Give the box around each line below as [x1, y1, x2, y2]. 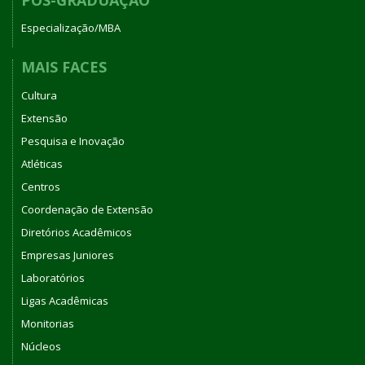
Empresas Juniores [21, 247, 114, 262]
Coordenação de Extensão [21, 201, 153, 217]
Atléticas [21, 156, 63, 171]
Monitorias [21, 315, 74, 331]
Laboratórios [21, 270, 85, 285]
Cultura [21, 87, 57, 103]
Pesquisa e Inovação [21, 133, 125, 148]
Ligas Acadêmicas [21, 292, 108, 308]
